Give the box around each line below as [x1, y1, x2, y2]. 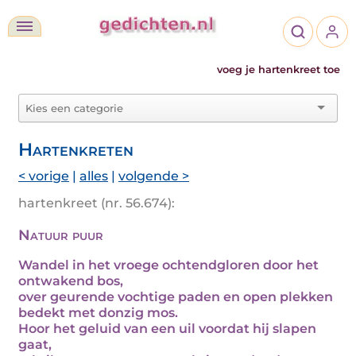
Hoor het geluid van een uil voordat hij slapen [18, 321, 316, 336]
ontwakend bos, [18, 273, 123, 288]
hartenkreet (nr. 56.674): [18, 195, 175, 211]
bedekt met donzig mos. [18, 305, 178, 320]
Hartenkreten [18, 138, 133, 161]
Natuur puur [18, 226, 103, 244]
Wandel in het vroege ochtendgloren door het [18, 257, 319, 273]
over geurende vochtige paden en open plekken [18, 289, 333, 304]
